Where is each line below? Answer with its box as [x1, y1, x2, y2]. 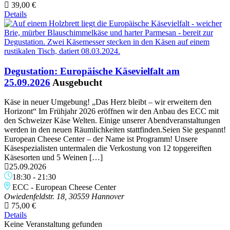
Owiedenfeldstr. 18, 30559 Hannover [4, 192, 124, 201]
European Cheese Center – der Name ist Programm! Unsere [4, 135, 198, 144]
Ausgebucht [52, 76, 102, 88]
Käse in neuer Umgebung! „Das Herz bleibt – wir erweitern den [4, 98, 212, 107]
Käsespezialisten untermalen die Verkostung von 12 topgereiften [4, 144, 212, 153]
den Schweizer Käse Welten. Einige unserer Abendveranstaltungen [4, 116, 220, 125]
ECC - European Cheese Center [12, 183, 117, 192]
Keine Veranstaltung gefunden [4, 220, 102, 229]
